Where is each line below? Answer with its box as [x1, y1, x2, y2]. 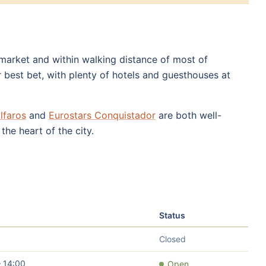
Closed [159, 233, 186, 244]
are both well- [156, 109, 221, 121]
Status [159, 210, 185, 220]
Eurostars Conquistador [49, 109, 156, 121]
